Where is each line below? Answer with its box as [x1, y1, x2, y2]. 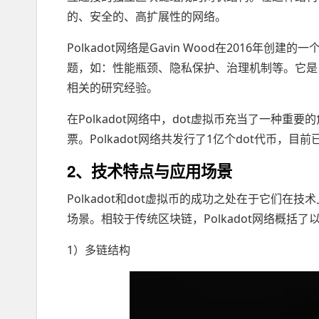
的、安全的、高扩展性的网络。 [67, 8, 226, 24]
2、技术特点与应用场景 [67, 159, 232, 182]
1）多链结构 [67, 241, 130, 258]
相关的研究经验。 [67, 79, 158, 95]
